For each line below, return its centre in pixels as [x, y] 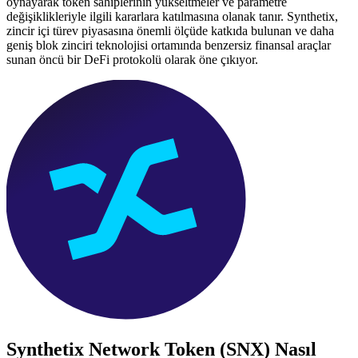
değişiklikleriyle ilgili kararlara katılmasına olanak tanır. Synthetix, [172, 16]
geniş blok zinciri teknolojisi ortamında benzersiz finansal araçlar [169, 45]
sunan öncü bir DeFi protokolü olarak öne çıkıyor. [132, 59]
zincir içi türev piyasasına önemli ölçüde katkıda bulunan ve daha [170, 30]
